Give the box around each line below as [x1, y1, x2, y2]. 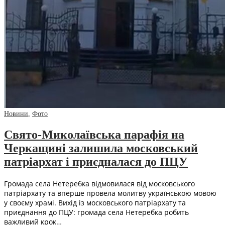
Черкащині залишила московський [4, 142, 198, 155]
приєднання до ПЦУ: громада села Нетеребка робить [4, 207, 189, 217]
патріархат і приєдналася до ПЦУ [4, 155, 188, 169]
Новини [4, 110, 28, 118]
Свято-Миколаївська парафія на [4, 128, 184, 142]
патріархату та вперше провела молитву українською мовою [4, 188, 216, 198]
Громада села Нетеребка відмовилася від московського [4, 179, 195, 189]
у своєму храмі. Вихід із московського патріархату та [4, 198, 186, 208]
